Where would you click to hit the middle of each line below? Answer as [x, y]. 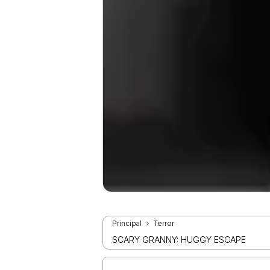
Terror [164, 224]
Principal [127, 224]
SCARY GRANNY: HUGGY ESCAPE [179, 240]
